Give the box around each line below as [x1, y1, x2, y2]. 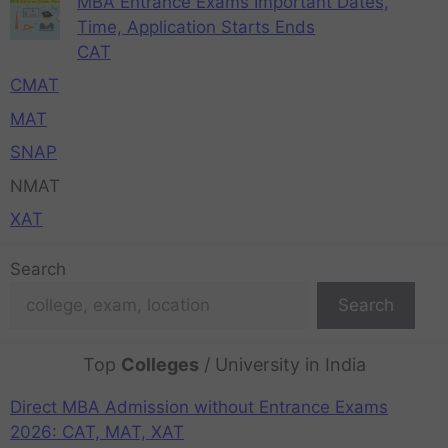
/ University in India [198, 354, 366, 376]
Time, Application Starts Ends [77, 16, 315, 37]
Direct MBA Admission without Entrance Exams [10, 397, 388, 418]
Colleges [120, 354, 199, 376]
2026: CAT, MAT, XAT [10, 422, 184, 443]
